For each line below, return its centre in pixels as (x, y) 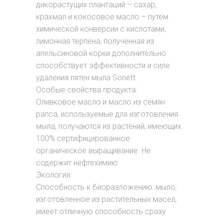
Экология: (54, 175)
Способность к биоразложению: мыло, (106, 187)
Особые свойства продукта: (87, 90)
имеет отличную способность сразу (101, 211)
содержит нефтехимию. (78, 163)
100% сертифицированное (83, 138)
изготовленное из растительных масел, (106, 199)
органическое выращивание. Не (93, 151)
